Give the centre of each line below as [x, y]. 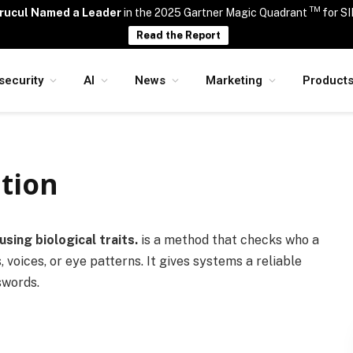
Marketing [234, 80]
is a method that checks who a [229, 240]
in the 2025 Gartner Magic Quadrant [217, 12]
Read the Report [178, 35]
